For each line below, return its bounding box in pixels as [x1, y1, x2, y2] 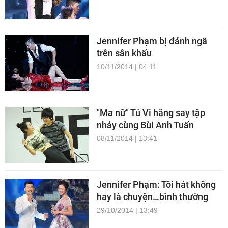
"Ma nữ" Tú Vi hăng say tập [97, 107, 205, 119]
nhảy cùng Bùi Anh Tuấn [97, 120, 194, 131]
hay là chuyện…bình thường [97, 191, 208, 203]
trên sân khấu [97, 48, 152, 59]
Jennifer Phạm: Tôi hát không [97, 179, 216, 190]
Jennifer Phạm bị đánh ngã [97, 36, 207, 47]
